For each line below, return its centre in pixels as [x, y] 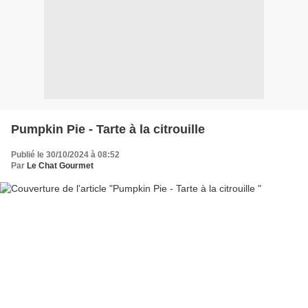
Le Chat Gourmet [60, 165]
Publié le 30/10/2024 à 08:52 [65, 154]
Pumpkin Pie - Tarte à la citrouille [108, 129]
